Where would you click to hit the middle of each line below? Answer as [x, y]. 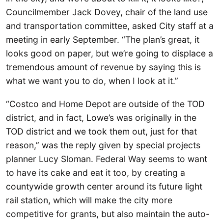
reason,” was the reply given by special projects [103, 145]
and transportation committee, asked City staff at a [110, 26]
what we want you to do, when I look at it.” [92, 81]
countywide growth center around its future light [104, 187]
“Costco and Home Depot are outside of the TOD [105, 104]
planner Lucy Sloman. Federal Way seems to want [107, 159]
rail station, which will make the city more [89, 200]
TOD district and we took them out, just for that [101, 132]
